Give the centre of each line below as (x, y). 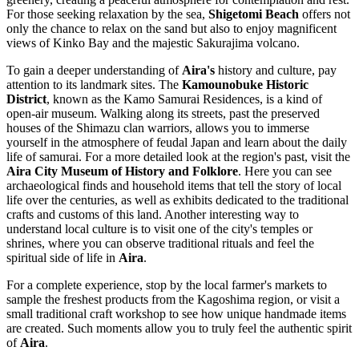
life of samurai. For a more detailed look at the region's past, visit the (178, 157)
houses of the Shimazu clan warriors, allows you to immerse (158, 128)
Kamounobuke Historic (245, 85)
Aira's (198, 71)
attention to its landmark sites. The (94, 85)
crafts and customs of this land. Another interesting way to (153, 215)
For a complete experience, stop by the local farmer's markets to (167, 285)
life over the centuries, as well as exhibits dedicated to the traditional (177, 200)
